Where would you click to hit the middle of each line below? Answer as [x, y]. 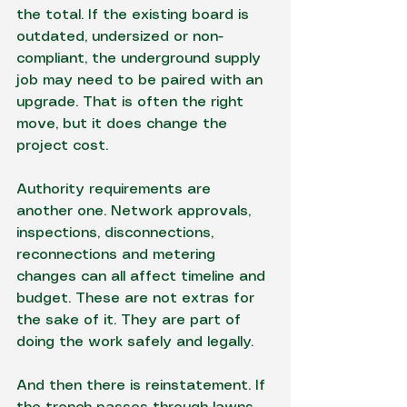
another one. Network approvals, [136, 211]
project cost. [62, 146]
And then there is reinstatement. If [143, 386]
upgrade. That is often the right [132, 102]
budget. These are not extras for [138, 298]
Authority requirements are [116, 189]
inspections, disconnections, [117, 233]
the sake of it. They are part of [131, 320]
